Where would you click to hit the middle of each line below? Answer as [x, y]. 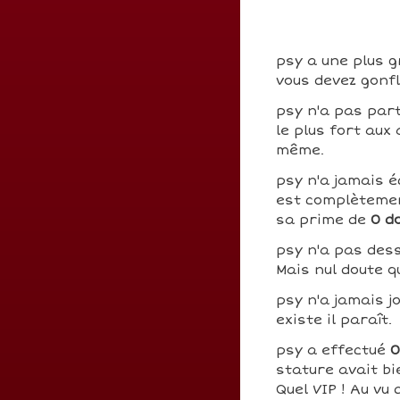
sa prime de [323, 220]
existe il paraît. [333, 320]
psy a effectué [333, 350]
